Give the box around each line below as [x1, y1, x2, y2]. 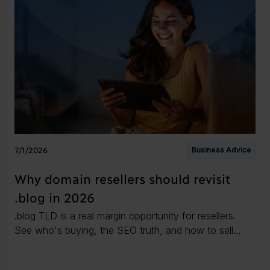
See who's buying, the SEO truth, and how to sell [14, 224, 233, 236]
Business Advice [192, 145, 251, 154]
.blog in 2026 [14, 189, 95, 204]
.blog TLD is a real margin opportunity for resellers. [14, 209, 236, 222]
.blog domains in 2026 [14, 238, 111, 251]
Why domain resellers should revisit [14, 170, 230, 186]
